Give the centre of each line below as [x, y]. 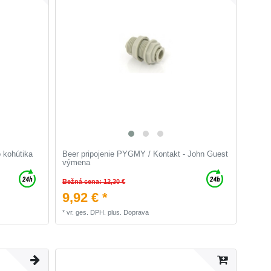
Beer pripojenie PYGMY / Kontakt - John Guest [145, 154]
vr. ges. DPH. [87, 212]
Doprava [136, 212]
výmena [77, 163]
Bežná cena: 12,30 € [94, 181]
